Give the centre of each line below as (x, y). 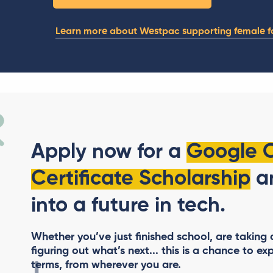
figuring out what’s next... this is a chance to (144, 251)
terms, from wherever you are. (106, 265)
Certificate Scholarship (140, 179)
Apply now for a (108, 153)
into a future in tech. (128, 206)
